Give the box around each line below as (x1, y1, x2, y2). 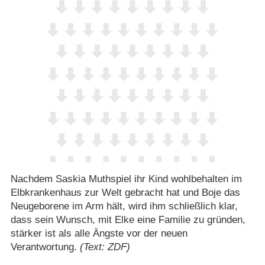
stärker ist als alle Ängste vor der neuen (10, 227, 188, 239)
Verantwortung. (10, 241, 80, 253)
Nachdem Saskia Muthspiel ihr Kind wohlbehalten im (10, 173, 242, 185)
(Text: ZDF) (79, 241, 130, 253)
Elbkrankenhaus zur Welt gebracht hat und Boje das (10, 186, 240, 198)
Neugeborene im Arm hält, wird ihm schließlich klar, (10, 200, 238, 212)
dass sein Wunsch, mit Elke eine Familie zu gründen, (10, 214, 245, 225)
